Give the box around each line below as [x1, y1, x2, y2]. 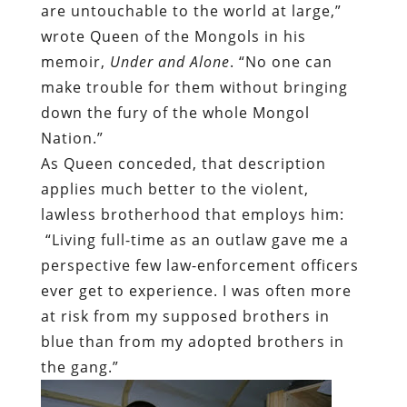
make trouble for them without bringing [40, 77, 348, 98]
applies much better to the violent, [40, 179, 309, 200]
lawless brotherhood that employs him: [40, 204, 344, 225]
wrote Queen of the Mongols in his [40, 26, 306, 47]
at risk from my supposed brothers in [40, 306, 330, 327]
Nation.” [40, 128, 108, 149]
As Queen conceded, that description [40, 154, 326, 174]
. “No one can [229, 52, 333, 73]
